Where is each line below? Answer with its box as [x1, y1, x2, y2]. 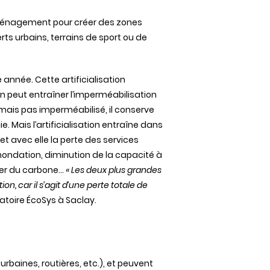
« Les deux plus [66, 164, 127, 176]
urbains [15, 31, 47, 43]
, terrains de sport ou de [47, 31, 147, 43]
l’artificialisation [33, 119, 100, 131]
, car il [15, 179, 39, 191]
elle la [33, 134, 60, 146]
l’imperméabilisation [71, 89, 157, 101]
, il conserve [105, 104, 154, 116]
